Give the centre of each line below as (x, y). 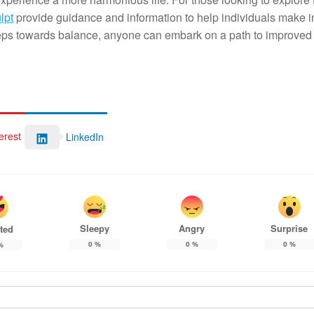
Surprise (289, 228)
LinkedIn (85, 137)
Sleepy (94, 228)
